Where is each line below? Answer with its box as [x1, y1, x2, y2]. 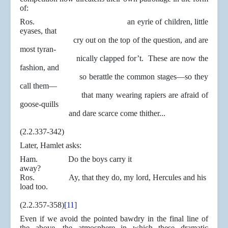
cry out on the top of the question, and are [20, 36, 208, 45]
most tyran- [20, 45, 56, 54]
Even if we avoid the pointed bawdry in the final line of [20, 214, 208, 223]
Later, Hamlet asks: [20, 141, 81, 150]
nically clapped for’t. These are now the [20, 54, 208, 63]
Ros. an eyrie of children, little [20, 17, 208, 26]
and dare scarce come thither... [20, 109, 165, 118]
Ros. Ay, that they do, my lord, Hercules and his [20, 173, 206, 182]
